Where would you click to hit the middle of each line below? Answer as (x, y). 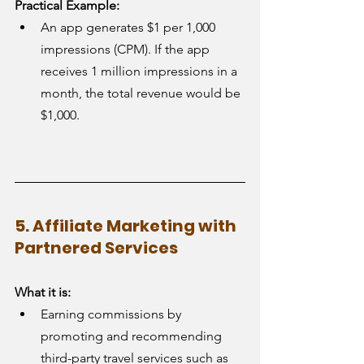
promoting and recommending (133, 336)
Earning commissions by (113, 314)
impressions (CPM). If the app (127, 49)
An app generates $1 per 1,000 (130, 27)
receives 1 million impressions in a (141, 71)
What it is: (43, 292)
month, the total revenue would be (142, 93)
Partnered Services (96, 247)
